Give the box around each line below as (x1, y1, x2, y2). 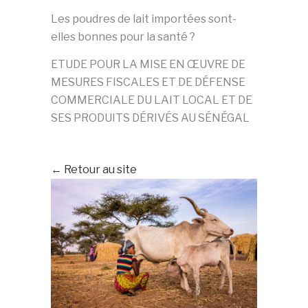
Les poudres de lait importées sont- (51, 12, 236, 25)
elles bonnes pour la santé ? (51, 30, 195, 43)
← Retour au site (51, 163, 137, 176)
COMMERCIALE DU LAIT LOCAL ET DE (51, 93, 252, 107)
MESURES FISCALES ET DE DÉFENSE (51, 76, 245, 89)
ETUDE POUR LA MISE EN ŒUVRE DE (51, 58, 245, 71)
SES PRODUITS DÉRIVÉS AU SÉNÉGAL (51, 111, 250, 124)
